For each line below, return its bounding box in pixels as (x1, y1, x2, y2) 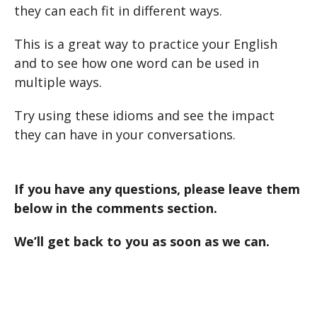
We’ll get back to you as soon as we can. (14, 233, 270, 250)
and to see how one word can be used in (14, 54, 259, 72)
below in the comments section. (14, 200, 217, 217)
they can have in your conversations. (14, 126, 236, 144)
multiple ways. (14, 74, 102, 91)
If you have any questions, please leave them (14, 180, 300, 198)
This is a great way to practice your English (14, 35, 277, 53)
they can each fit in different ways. (14, 2, 222, 20)
